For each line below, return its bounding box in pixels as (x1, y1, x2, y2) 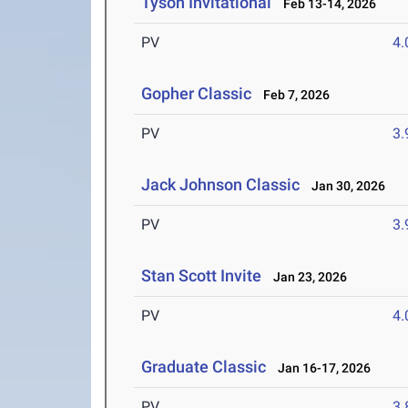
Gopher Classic (141, 84, 252, 104)
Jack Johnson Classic (141, 175, 301, 195)
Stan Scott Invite (141, 266, 262, 286)
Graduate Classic (141, 357, 267, 377)
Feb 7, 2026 (255, 87, 331, 103)
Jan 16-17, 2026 (270, 361, 372, 376)
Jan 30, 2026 (303, 178, 386, 194)
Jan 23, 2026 (265, 270, 348, 285)
